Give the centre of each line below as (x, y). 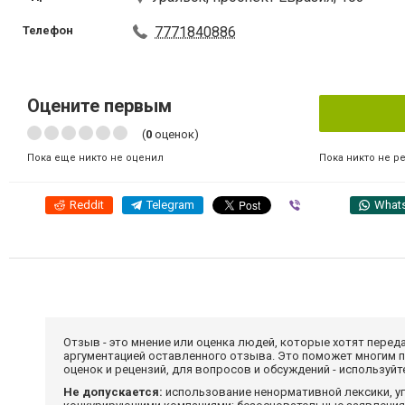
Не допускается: (113, 392)
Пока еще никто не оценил (95, 158)
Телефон (48, 30)
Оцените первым (99, 106)
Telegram (170, 205)
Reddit (87, 205)
